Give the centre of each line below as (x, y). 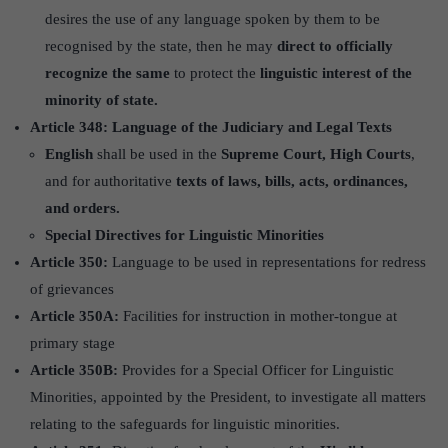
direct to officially (335, 45)
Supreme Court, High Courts (316, 153)
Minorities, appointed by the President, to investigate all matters (228, 396)
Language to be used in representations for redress (267, 261)
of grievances (72, 288)
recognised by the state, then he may (161, 45)
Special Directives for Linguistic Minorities (184, 234)
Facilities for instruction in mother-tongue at (258, 315)
